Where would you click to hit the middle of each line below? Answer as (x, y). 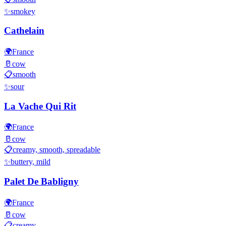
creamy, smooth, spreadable (56, 150)
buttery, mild (31, 162)
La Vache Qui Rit (40, 106)
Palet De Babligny (41, 182)
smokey (23, 11)
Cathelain (24, 31)
